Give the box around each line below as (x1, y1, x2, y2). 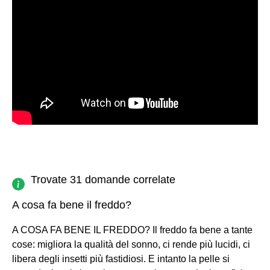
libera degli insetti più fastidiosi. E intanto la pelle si (12, 253, 230, 264)
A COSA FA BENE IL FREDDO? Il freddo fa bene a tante (12, 224, 253, 235)
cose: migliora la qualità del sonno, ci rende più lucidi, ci (12, 239, 250, 250)
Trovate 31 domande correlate (31, 173, 175, 186)
